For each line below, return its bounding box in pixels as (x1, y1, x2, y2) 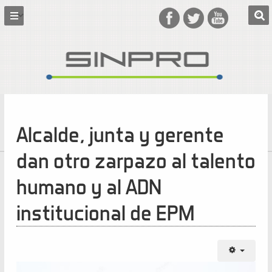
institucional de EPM (16, 200, 194, 225)
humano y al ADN (16, 174, 161, 199)
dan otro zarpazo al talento (16, 148, 256, 173)
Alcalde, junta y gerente (16, 121, 224, 147)
